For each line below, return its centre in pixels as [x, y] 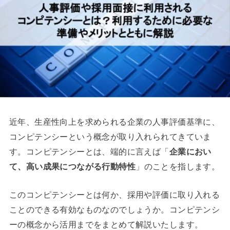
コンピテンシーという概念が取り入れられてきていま [110, 137]
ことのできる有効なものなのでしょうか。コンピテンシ [114, 210]
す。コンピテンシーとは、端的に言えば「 [89, 152]
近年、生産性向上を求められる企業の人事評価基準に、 [114, 122]
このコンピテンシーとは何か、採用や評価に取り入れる [114, 195]
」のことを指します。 [178, 167]
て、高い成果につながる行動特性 [72, 167]
